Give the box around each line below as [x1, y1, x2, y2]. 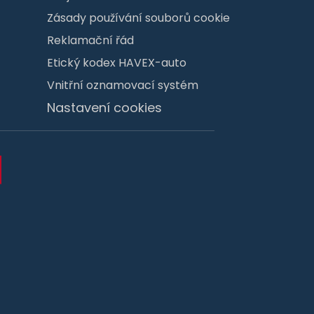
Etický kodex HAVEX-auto [47, 54, 186, 71]
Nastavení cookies [47, 98, 162, 116]
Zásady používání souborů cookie [47, 9, 230, 26]
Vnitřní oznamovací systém [47, 76, 198, 93]
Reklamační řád [47, 32, 134, 48]
